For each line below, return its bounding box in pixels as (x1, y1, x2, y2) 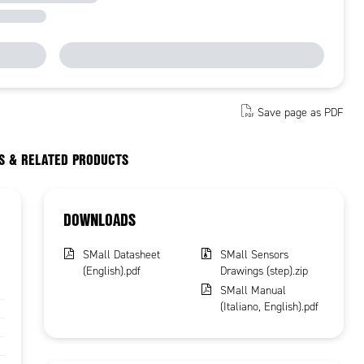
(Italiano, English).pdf (219, 300, 318, 314)
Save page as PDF (257, 105, 344, 119)
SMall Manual (219, 284, 286, 297)
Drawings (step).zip (219, 264, 308, 278)
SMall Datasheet (83, 248, 161, 262)
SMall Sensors (219, 248, 288, 262)
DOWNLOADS (63, 208, 136, 231)
